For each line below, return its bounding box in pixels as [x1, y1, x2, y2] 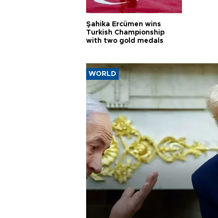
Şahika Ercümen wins [86, 21, 161, 28]
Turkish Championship [86, 29, 164, 36]
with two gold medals [86, 37, 163, 44]
